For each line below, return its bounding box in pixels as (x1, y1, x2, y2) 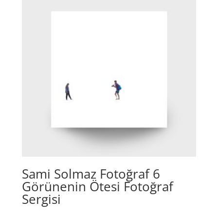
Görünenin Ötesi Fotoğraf (21, 177, 173, 195)
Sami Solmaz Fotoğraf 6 (21, 164, 160, 182)
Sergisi (21, 190, 61, 208)
